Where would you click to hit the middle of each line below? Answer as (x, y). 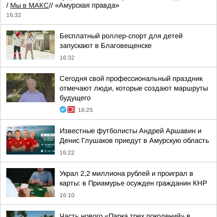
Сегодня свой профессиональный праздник (131, 78)
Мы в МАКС (30, 5)
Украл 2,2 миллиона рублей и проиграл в (126, 173)
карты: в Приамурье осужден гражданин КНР (133, 183)
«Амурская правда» (87, 5)
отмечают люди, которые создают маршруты (134, 88)
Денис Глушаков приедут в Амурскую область (134, 140)
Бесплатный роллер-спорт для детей (121, 36)
